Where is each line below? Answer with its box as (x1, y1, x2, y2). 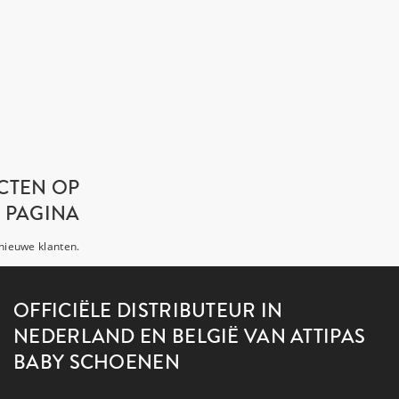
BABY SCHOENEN (13, 349, 180, 376)
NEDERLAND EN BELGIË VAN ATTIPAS (13, 323, 366, 350)
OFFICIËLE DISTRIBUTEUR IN (13, 297, 283, 324)
